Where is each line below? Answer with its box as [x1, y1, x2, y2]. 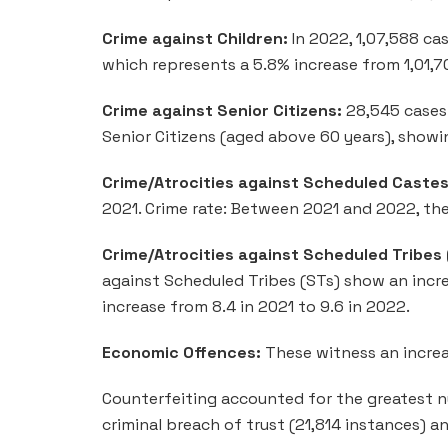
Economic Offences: [102, 341, 261, 363]
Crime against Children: [102, 27, 288, 49]
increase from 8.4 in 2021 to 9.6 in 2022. [102, 295, 410, 317]
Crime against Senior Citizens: [102, 99, 342, 121]
